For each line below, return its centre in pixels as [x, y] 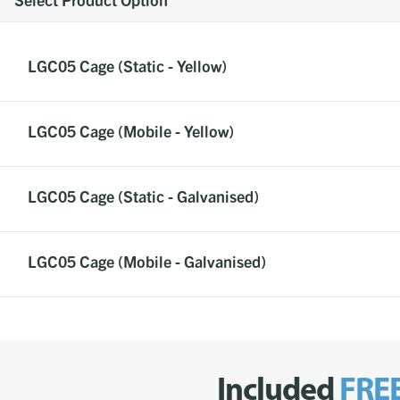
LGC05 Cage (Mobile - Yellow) [131, 131]
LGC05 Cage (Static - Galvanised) [143, 196]
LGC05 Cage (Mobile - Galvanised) [147, 262]
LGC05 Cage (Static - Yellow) [127, 66]
